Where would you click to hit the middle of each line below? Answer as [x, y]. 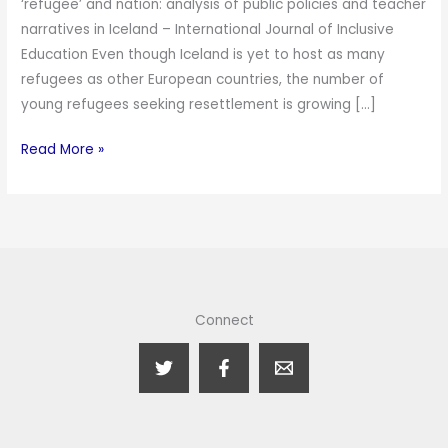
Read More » [63, 150]
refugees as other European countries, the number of [203, 79]
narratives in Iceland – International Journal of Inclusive [208, 29]
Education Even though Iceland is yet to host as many [203, 54]
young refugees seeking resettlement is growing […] [199, 104]
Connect [224, 321]
